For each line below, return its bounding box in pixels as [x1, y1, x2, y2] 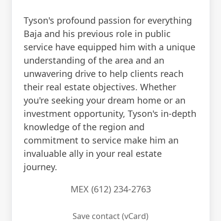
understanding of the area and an [23, 54, 164, 66]
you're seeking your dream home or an [23, 94, 185, 106]
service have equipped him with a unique [23, 40, 195, 53]
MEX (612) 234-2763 [70, 183, 151, 195]
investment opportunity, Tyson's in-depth [23, 107, 196, 119]
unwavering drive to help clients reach [23, 67, 184, 79]
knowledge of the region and [23, 120, 145, 133]
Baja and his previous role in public [23, 27, 171, 39]
